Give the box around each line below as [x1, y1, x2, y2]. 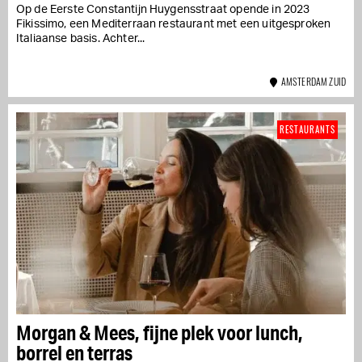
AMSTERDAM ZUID [277, 74, 346, 88]
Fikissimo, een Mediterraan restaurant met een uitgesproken [16, 18, 331, 30]
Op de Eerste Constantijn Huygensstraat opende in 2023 [16, 3, 310, 15]
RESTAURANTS [280, 122, 335, 136]
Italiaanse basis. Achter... [16, 32, 145, 44]
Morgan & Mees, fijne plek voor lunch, [16, 319, 303, 345]
